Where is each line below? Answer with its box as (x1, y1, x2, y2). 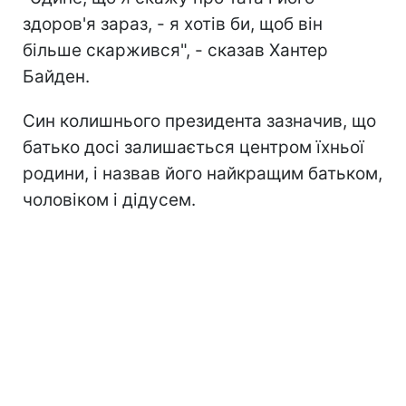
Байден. (23, 65, 90, 87)
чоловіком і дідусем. (23, 188, 196, 210)
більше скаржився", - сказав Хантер (23, 39, 328, 61)
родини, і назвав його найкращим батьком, (23, 162, 382, 184)
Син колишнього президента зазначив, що (23, 110, 376, 131)
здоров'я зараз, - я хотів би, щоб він (23, 13, 323, 34)
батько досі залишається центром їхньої (23, 136, 364, 158)
